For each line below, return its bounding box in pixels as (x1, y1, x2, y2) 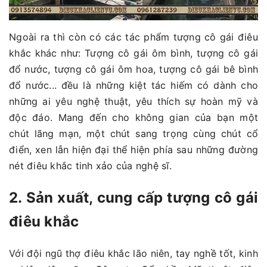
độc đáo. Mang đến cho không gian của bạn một (9, 111, 258, 124)
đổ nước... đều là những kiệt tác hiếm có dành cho (9, 79, 258, 92)
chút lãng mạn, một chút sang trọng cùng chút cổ (9, 128, 258, 140)
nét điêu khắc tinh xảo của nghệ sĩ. (9, 160, 172, 172)
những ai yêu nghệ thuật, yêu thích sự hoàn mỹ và (9, 95, 258, 108)
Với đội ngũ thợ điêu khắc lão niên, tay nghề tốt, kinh (9, 247, 258, 260)
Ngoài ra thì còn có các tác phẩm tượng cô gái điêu (9, 31, 258, 44)
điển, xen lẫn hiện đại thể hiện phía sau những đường (9, 144, 258, 156)
